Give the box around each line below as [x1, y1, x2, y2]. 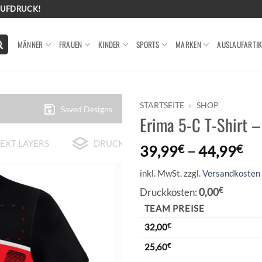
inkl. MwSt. [140, 167, 182, 178]
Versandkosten [202, 167, 260, 178]
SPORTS [136, 38, 160, 50]
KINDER [98, 38, 120, 50]
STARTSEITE [140, 100, 184, 110]
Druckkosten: [140, 185, 199, 198]
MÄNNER [17, 38, 43, 50]
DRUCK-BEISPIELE [94, 138, 169, 149]
